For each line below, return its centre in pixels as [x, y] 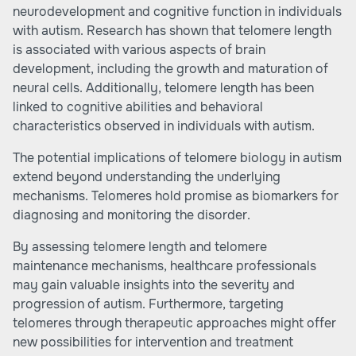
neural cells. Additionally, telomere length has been [163, 88]
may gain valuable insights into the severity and [154, 285]
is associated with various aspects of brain [139, 50]
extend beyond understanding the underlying [147, 177]
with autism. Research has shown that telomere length [172, 31]
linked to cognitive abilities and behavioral [138, 107]
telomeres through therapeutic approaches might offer [174, 323]
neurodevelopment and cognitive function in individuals [177, 12]
